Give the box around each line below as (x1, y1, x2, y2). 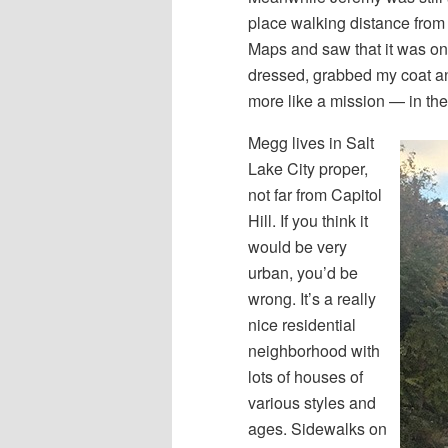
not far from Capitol (248, 183, 382, 207)
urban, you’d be (248, 261, 358, 285)
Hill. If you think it (248, 209, 368, 233)
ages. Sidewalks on (248, 417, 387, 441)
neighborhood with (248, 339, 380, 363)
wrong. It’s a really (248, 287, 376, 311)
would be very (248, 235, 347, 259)
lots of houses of (248, 365, 363, 389)
